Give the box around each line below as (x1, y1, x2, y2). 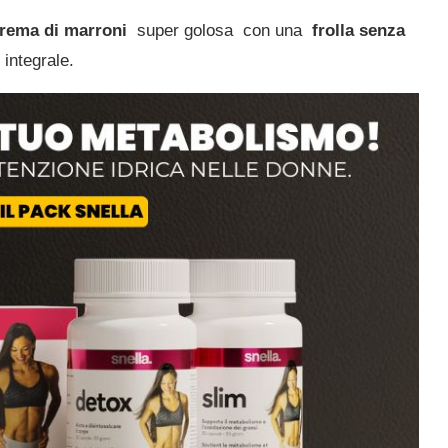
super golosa (137, 21, 238, 40)
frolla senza (312, 21, 405, 40)
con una (243, 21, 312, 40)
